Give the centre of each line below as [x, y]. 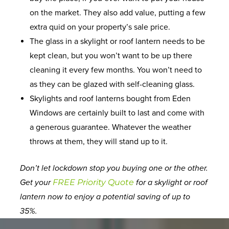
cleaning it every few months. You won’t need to [116, 70]
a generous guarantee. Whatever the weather [111, 127]
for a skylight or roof [171, 182]
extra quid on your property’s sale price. [100, 27]
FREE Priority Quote [94, 182]
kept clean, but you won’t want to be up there [111, 55]
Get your [37, 182]
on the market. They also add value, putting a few [118, 13]
